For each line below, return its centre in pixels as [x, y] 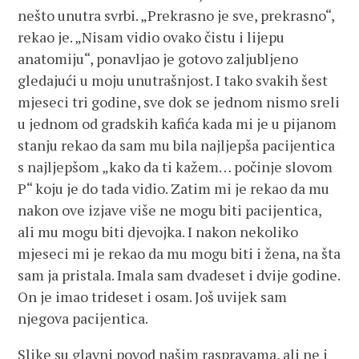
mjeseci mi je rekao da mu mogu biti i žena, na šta [179, 253]
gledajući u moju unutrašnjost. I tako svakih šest [173, 80]
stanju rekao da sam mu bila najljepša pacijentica [177, 145]
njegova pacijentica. [83, 318]
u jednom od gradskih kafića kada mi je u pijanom [177, 123]
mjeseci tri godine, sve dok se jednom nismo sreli [179, 102]
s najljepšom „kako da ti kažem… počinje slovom [175, 167]
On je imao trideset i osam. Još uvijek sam [153, 296]
